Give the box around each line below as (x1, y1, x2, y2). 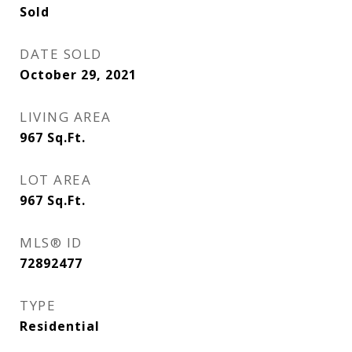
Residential (20, 317, 100, 335)
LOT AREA (20, 170, 91, 189)
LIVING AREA (20, 108, 112, 126)
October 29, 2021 (20, 66, 137, 83)
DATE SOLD (20, 45, 102, 63)
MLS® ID (20, 233, 82, 251)
